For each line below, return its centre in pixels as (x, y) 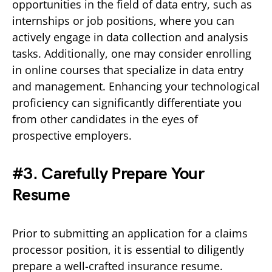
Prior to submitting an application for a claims (130, 233)
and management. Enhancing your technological (136, 86)
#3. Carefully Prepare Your (108, 174)
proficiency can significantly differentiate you (127, 102)
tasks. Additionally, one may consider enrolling (132, 53)
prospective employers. (72, 135)
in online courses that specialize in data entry (128, 70)
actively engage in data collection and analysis (130, 37)
